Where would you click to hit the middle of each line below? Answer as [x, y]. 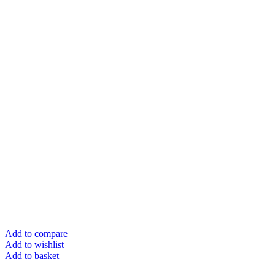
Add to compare [36, 233]
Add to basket [32, 255]
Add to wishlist [34, 244]
